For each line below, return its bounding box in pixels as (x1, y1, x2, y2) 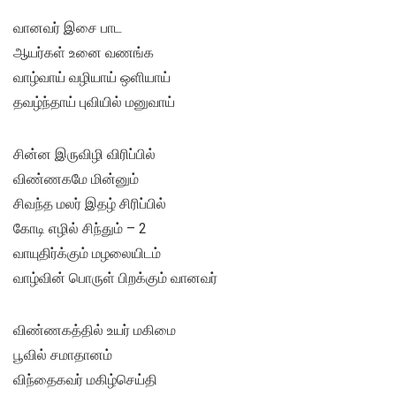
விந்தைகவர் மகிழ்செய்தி (13, 371, 157, 389)
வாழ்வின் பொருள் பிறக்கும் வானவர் (13, 270, 217, 287)
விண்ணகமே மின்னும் (13, 171, 139, 188)
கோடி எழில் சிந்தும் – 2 (13, 220, 147, 238)
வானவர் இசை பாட (13, 19, 122, 37)
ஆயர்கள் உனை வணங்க (13, 44, 154, 62)
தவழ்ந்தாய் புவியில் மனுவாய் (13, 94, 175, 111)
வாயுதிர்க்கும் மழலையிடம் (13, 245, 161, 263)
